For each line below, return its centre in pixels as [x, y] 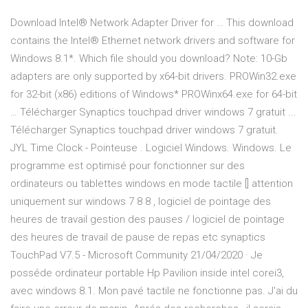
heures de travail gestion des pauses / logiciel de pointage [147, 220]
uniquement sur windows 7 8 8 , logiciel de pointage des [141, 202]
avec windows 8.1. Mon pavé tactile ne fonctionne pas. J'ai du [154, 291]
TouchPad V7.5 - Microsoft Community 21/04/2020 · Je [136, 255]
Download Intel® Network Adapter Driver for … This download [152, 23]
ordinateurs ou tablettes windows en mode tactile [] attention [152, 184]
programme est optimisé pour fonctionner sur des [128, 166]
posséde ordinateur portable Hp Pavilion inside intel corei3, [147, 273]
